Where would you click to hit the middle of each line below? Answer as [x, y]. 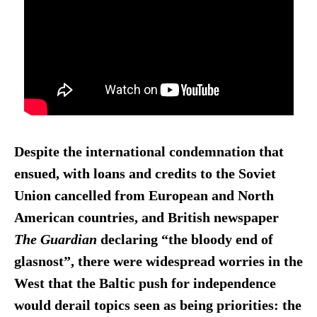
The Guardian [57, 240]
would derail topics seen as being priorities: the [157, 306]
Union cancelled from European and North [144, 196]
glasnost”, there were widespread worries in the [158, 262]
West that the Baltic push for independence [145, 284]
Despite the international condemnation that [149, 152]
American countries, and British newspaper [146, 218]
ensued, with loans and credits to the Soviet [145, 174]
